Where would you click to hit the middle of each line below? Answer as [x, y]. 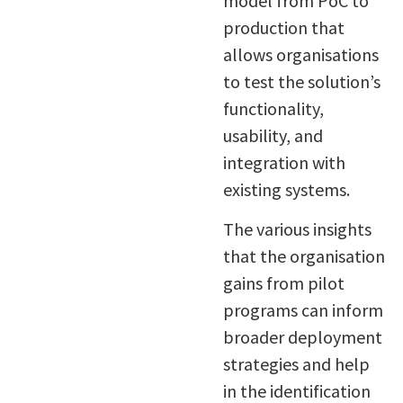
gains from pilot [283, 283]
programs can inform [303, 310]
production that [283, 27]
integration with [284, 162]
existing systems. [286, 189]
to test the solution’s [301, 81]
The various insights [297, 229]
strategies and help [296, 364]
